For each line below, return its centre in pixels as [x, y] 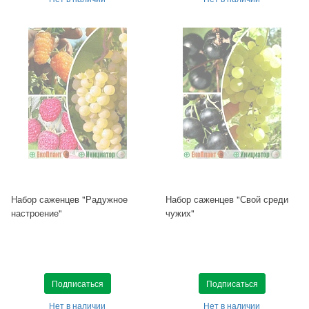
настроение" [37, 212]
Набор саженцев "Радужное [69, 199]
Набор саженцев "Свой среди [227, 199]
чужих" [180, 212]
